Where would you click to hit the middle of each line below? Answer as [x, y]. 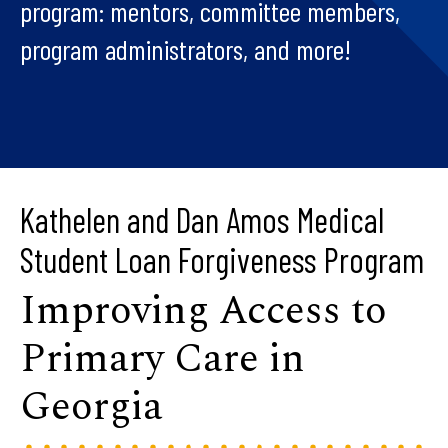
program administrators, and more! [185, 49]
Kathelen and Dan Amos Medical [202, 220]
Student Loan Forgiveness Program [222, 260]
